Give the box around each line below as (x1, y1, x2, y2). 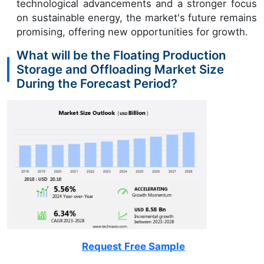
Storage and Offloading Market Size (16, 61, 224, 77)
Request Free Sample (81, 240, 185, 252)
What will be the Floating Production (16, 47, 226, 62)
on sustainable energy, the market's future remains (16, 11, 257, 24)
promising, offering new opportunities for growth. (16, 25, 248, 38)
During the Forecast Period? (16, 75, 177, 91)
